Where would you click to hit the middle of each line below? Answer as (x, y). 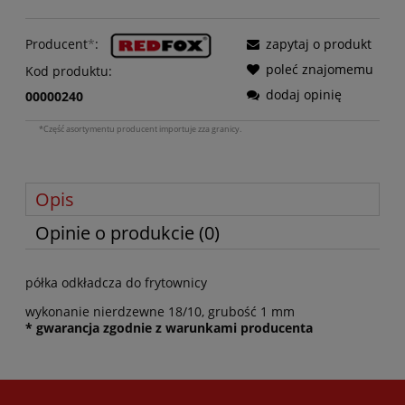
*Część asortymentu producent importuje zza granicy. (140, 129)
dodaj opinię (304, 95)
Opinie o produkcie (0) (127, 233)
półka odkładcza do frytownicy (116, 283)
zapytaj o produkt (319, 44)
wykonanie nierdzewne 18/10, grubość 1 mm (160, 312)
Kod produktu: (69, 71)
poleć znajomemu (320, 70)
